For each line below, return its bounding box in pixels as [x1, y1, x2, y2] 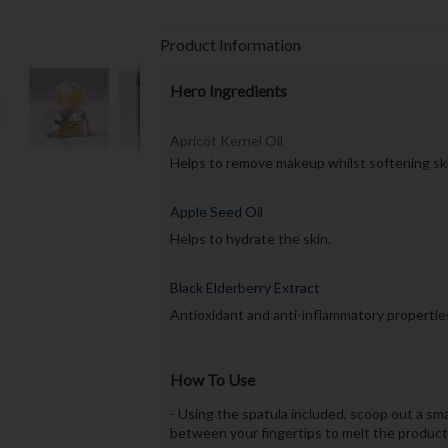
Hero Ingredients [169, 80, 287, 100]
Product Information [159, 35, 301, 55]
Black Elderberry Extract [169, 278, 320, 296]
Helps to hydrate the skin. [169, 229, 331, 247]
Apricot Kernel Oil [169, 131, 283, 149]
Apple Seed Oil [169, 203, 263, 221]
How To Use [169, 369, 255, 389]
